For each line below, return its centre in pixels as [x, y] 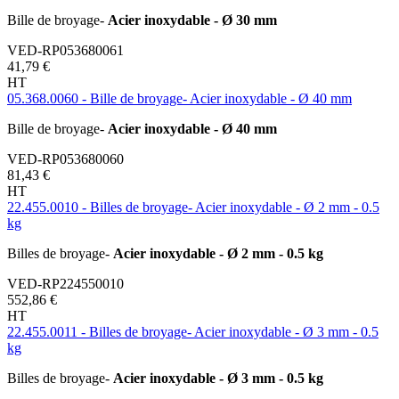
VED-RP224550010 [65, 283]
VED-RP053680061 [65, 50]
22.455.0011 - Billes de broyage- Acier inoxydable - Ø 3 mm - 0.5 [193, 331]
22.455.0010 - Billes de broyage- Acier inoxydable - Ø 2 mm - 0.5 [193, 207]
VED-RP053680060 [65, 159]
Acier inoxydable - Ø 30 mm [192, 20]
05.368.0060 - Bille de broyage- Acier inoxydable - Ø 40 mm [179, 98]
